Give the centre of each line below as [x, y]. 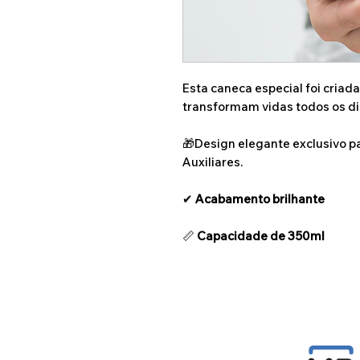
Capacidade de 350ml [261, 236]
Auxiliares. [213, 162]
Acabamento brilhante [260, 199]
